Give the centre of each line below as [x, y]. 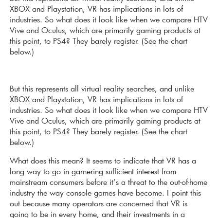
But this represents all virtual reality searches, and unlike [102, 89]
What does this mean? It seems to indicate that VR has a [103, 161]
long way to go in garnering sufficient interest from [93, 171]
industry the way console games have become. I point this [105, 193]
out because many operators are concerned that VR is [99, 203]
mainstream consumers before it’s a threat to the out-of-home [109, 182]
